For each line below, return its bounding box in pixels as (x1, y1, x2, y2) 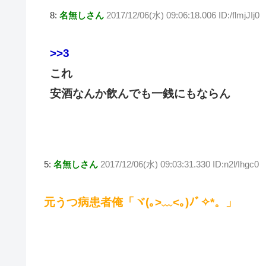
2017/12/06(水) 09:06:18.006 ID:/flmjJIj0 (106, 9, 259, 20)
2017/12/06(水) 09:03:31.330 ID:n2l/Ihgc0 (100, 159, 259, 169)
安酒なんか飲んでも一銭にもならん (50, 87, 230, 100)
